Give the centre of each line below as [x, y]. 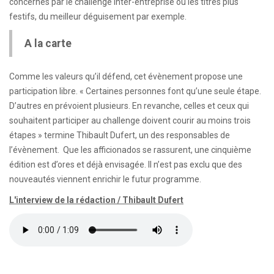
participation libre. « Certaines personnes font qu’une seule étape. [135, 91]
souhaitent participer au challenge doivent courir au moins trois [130, 120]
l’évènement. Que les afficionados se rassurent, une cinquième [130, 150]
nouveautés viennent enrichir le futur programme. [107, 179]
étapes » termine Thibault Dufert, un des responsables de [120, 135]
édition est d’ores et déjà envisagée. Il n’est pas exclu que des [126, 165]
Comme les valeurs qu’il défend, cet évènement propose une [126, 76]
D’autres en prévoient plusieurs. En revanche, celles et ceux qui [129, 106]
